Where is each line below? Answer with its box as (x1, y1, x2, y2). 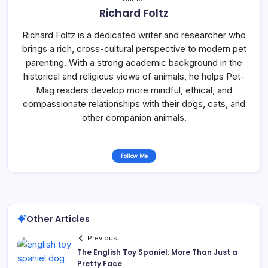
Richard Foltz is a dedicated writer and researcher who (22, 29, 246, 41)
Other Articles (26, 212, 90, 225)
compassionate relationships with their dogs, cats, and (23, 98, 245, 109)
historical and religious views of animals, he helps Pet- (23, 70, 245, 82)
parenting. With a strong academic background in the (26, 56, 242, 68)
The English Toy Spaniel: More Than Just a (77, 247, 237, 258)
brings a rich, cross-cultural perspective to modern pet (22, 42, 246, 54)
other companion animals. (81, 111, 187, 123)
